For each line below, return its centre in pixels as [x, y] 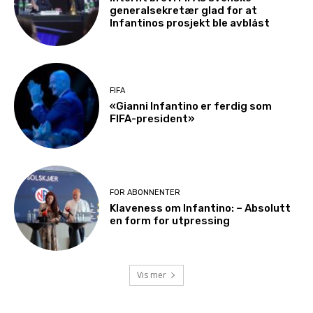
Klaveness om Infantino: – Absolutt [201, 209]
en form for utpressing [170, 221]
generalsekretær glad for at [184, 10]
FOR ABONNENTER [145, 193]
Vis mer [152, 275]
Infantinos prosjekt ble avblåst [190, 23]
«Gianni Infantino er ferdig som [191, 106]
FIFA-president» [153, 118]
